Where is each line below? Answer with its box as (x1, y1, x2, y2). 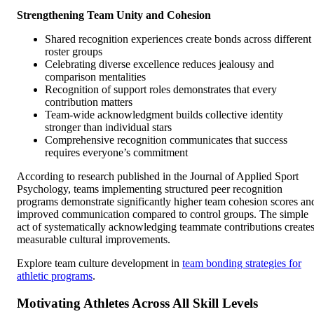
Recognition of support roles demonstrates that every (45, 83, 277, 95)
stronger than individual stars (45, 121, 172, 133)
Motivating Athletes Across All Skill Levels (17, 295, 258, 310)
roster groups (45, 45, 102, 57)
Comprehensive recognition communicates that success (45, 133, 287, 146)
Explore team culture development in (17, 257, 182, 269)
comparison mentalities (45, 70, 146, 83)
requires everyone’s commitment (45, 146, 188, 158)
